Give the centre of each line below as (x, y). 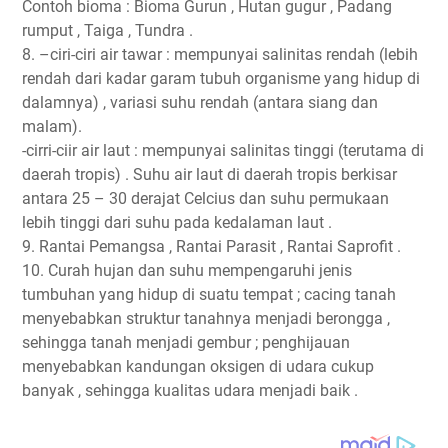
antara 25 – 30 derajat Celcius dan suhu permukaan (205, 199)
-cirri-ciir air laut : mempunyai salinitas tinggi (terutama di (223, 151)
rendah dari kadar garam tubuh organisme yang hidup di (221, 79)
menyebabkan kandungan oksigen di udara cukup (198, 367)
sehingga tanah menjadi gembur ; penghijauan (186, 343)
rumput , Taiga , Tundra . (107, 31)
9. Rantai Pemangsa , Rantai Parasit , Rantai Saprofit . (211, 247)
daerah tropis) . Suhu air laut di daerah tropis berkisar (209, 175)
